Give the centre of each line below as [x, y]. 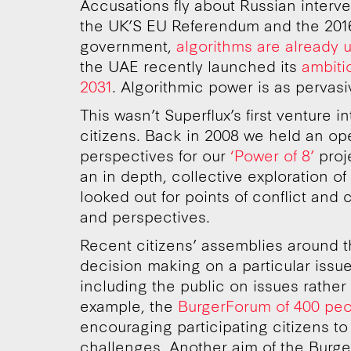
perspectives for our [155, 155]
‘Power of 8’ [275, 155]
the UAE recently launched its [191, 66]
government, [126, 45]
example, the [127, 306]
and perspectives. [145, 216]
